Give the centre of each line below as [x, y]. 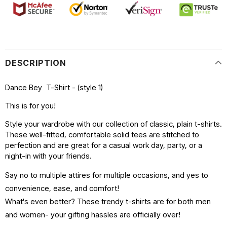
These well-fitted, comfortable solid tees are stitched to [102, 135]
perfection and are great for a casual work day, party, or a [104, 145]
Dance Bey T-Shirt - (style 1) [54, 88]
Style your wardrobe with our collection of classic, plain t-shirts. [113, 124]
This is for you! [30, 106]
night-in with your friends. [48, 156]
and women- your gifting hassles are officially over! [93, 215]
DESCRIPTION [35, 63]
